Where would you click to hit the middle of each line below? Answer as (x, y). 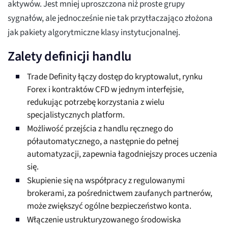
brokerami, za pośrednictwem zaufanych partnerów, (120, 194)
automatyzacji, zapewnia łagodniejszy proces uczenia (122, 154)
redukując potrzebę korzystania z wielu (96, 103)
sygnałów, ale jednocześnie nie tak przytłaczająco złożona (110, 19)
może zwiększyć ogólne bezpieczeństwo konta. (109, 206)
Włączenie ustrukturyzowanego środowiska (104, 220)
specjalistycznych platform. (76, 115)
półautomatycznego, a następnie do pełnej (103, 142)
